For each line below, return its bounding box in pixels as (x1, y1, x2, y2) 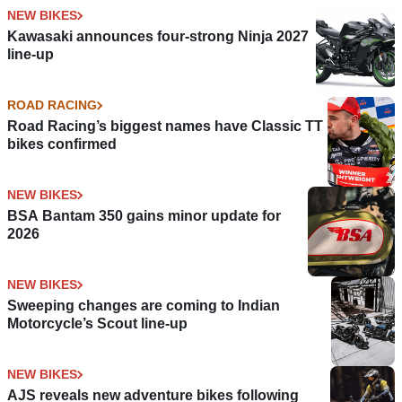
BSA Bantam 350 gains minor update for (7, 208, 281, 224)
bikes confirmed (7, 136, 117, 153)
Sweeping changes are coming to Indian (7, 298, 280, 314)
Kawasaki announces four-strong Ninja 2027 (7, 29, 309, 45)
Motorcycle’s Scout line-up (7, 316, 188, 332)
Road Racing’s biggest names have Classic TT (7, 118, 323, 135)
